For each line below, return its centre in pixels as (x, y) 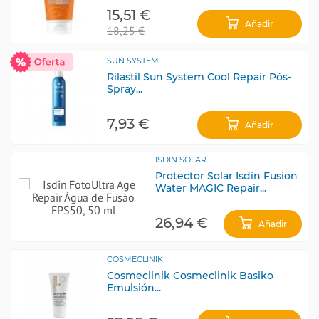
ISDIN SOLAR (181, 159)
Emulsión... (134, 287)
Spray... (125, 89)
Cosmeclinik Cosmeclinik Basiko (190, 275)
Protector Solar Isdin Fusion (226, 176)
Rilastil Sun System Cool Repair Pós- (199, 77)
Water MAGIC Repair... (211, 188)
